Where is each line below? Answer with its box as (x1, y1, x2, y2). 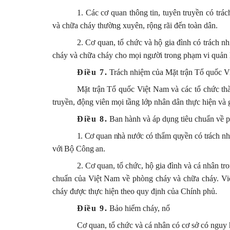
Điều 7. (77, 67, 108, 76)
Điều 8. (77, 114, 108, 123)
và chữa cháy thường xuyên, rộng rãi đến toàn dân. (52, 21, 218, 30)
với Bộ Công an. (52, 144, 106, 153)
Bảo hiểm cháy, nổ (107, 203, 170, 213)
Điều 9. (77, 203, 108, 213)
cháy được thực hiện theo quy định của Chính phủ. (52, 186, 217, 196)
